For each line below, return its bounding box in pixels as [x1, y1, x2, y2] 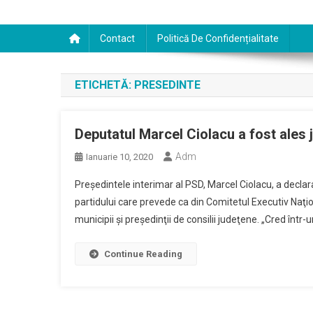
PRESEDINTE [134, 78, 201, 92]
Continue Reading [104, 249, 182, 259]
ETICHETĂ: [75, 78, 134, 92]
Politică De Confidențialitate [157, 33, 279, 44]
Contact [100, 33, 135, 44]
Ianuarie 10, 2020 [86, 152, 153, 162]
